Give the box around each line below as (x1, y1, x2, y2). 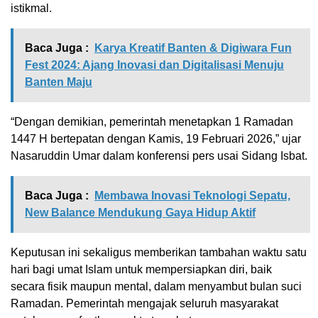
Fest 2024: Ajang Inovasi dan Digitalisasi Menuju (25, 59, 284, 71)
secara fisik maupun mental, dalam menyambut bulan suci (11, 280, 302, 292)
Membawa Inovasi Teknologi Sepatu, (94, 190, 290, 202)
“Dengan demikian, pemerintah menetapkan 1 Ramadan (11, 116, 293, 128)
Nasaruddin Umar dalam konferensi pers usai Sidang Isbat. (11, 150, 307, 162)
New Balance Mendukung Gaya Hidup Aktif (25, 207, 256, 219)
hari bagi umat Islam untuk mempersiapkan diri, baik (11, 263, 272, 275)
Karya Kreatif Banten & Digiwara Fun (94, 42, 292, 54)
